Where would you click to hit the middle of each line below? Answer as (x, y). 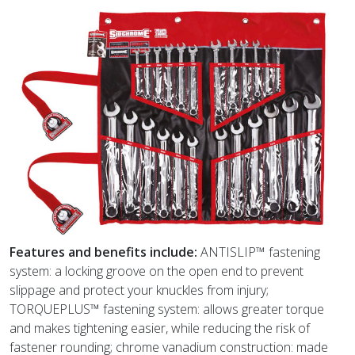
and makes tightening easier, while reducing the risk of (160, 328)
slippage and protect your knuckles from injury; (139, 290)
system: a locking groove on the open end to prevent (157, 271)
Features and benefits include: (105, 252)
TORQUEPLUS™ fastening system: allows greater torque (167, 309)
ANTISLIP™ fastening (260, 252)
